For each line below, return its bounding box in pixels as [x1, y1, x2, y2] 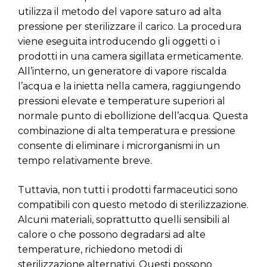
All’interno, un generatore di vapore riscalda [18, 65, 226, 77]
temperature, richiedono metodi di [18, 243, 182, 255]
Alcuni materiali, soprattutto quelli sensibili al [18, 213, 230, 225]
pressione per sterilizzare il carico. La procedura [18, 20, 241, 32]
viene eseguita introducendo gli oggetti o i [18, 35, 220, 47]
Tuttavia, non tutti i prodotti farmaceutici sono [18, 184, 238, 195]
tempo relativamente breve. [18, 154, 152, 166]
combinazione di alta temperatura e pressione [18, 125, 235, 136]
